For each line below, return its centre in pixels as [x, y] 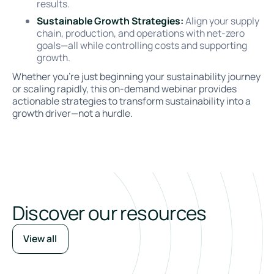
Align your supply [221, 20]
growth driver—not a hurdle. [72, 113]
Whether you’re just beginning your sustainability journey [136, 77]
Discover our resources [109, 213]
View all [40, 239]
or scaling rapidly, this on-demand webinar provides [124, 89]
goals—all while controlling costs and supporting [142, 45]
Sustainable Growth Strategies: [110, 20]
